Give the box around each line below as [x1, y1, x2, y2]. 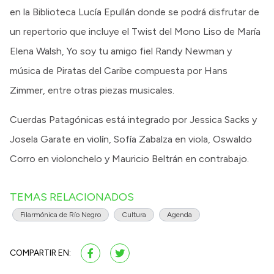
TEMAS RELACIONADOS [10, 190, 134, 204]
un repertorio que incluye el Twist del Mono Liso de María [10, 26, 261, 38]
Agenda [167, 210, 192, 220]
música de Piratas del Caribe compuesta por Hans [10, 65, 228, 77]
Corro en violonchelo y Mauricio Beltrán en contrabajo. [10, 153, 249, 165]
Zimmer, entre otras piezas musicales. [10, 84, 174, 97]
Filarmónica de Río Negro [20, 210, 101, 220]
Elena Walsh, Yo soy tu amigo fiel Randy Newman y [10, 45, 232, 57]
